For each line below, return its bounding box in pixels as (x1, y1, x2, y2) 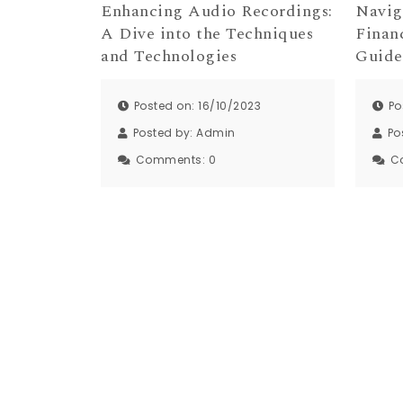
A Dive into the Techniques (101, 21, 313, 46)
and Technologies (101, 43, 237, 68)
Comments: (135, 152, 209, 168)
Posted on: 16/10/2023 (133, 98, 261, 114)
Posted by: (132, 125, 196, 141)
